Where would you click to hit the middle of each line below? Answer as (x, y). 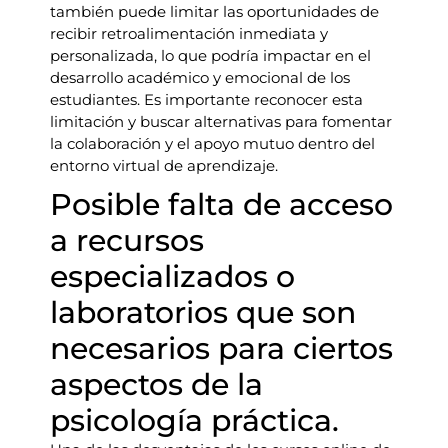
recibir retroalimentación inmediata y (189, 33)
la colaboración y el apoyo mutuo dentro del (212, 143)
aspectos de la (156, 384)
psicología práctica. (194, 420)
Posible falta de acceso (221, 204)
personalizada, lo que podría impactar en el (210, 55)
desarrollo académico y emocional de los (200, 77)
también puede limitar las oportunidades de (214, 11)
